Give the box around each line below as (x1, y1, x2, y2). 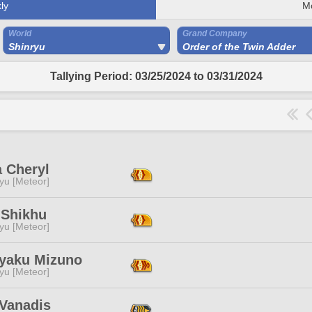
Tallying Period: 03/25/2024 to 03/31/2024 (49, 70, 263, 82)
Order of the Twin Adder (182, 41, 295, 52)
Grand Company (182, 29, 247, 38)
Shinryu (8, 41, 45, 52)
